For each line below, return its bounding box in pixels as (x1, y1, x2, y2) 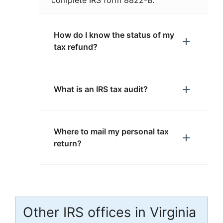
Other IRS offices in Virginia (23, 204, 196, 221)
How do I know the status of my (54, 30, 174, 40)
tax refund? (54, 42, 98, 52)
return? (54, 138, 82, 148)
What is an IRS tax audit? (54, 84, 148, 94)
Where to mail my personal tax (54, 126, 169, 136)
